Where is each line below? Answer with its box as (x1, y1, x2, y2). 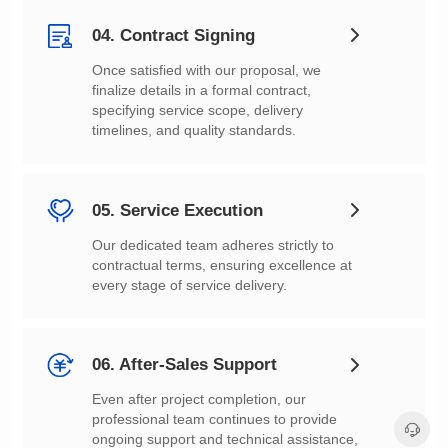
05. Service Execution (92, 200, 264, 220)
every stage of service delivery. (92, 276, 288, 293)
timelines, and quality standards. (92, 121, 297, 138)
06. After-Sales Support (92, 355, 278, 375)
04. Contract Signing (92, 25, 256, 45)
